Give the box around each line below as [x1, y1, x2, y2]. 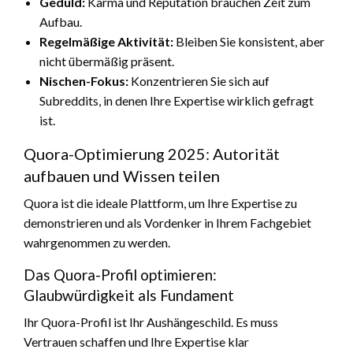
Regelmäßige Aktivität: [39, 33, 173, 49]
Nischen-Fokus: [39, 72, 128, 88]
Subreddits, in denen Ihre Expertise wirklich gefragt [39, 92, 314, 108]
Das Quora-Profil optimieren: [24, 265, 217, 284]
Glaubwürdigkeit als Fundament [24, 285, 234, 304]
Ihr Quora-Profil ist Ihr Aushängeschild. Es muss [24, 314, 278, 329]
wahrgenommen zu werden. [24, 234, 170, 250]
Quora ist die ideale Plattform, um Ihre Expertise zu [24, 195, 297, 210]
